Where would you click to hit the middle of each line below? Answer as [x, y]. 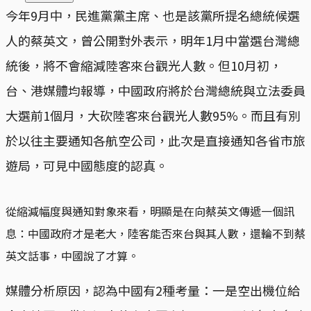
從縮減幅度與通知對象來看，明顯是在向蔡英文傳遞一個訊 [150, 211]
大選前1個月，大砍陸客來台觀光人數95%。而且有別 [153, 115]
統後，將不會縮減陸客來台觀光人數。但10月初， [144, 65]
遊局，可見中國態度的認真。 [87, 165]
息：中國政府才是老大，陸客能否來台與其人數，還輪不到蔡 [155, 233]
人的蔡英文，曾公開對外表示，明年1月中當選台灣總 [153, 40]
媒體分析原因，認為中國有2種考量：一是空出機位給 [153, 290]
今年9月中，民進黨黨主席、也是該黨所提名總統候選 [153, 15]
